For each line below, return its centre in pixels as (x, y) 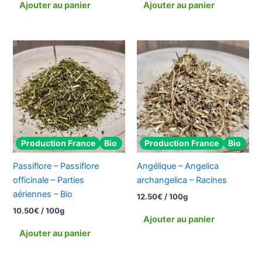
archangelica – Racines (182, 180)
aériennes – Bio (43, 194)
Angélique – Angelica (178, 166)
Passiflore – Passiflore (56, 166)
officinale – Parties (49, 180)
